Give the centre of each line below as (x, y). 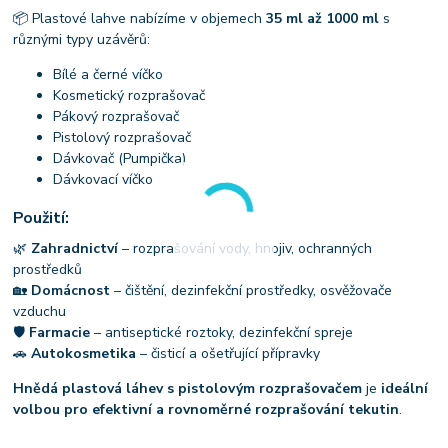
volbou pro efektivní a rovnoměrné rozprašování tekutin (206, 409)
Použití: (41, 217)
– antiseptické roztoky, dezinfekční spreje (222, 332)
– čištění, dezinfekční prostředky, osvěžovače (251, 290)
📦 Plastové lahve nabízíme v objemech (140, 19)
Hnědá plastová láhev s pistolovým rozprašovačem (188, 388)
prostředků (48, 269)
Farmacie (60, 332)
